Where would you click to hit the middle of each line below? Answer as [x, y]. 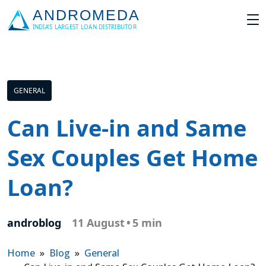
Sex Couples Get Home [132, 157]
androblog [34, 223]
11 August [98, 223]
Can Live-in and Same [127, 128]
